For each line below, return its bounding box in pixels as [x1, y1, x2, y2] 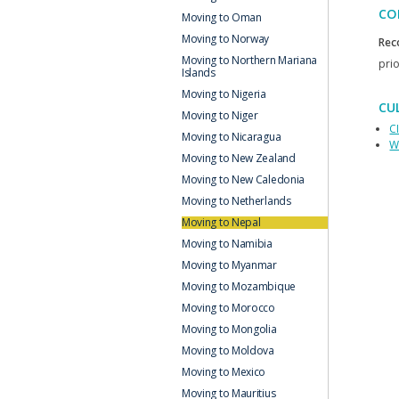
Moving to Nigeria [181, 85, 266, 102]
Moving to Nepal [181, 214, 261, 230]
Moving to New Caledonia [181, 171, 305, 187]
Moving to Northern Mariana [181, 52, 318, 68]
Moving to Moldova [181, 342, 274, 358]
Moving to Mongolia [181, 321, 277, 337]
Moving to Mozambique [181, 278, 296, 294]
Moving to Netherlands [181, 192, 291, 208]
